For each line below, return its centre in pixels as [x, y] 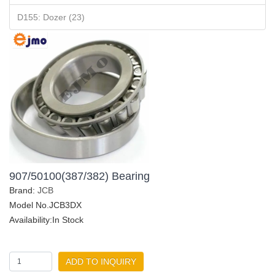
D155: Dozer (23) [51, 17]
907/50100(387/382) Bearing [79, 176]
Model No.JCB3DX [45, 205]
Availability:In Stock [46, 219]
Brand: [23, 190]
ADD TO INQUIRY [101, 261]
